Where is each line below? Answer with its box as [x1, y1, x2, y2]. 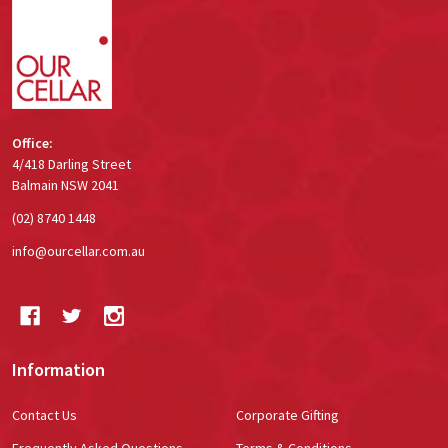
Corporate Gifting [236, 405, 339, 424]
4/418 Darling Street [12, 154, 131, 173]
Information [12, 357, 105, 381]
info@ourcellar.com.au [12, 241, 145, 260]
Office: [12, 133, 53, 152]
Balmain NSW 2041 [12, 175, 119, 194]
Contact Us [12, 405, 77, 424]
